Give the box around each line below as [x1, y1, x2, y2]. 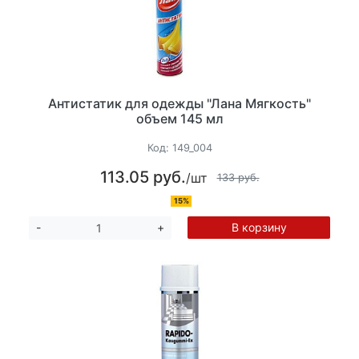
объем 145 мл [135, 110, 224, 127]
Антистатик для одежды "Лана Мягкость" [48, 95, 311, 111]
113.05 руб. [99, 167, 186, 188]
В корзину [231, 220, 287, 235]
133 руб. [216, 171, 260, 184]
